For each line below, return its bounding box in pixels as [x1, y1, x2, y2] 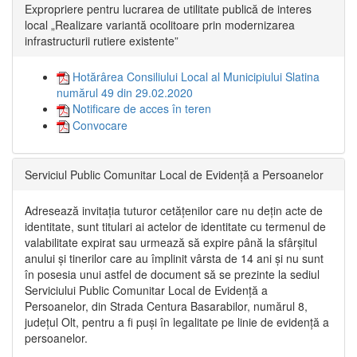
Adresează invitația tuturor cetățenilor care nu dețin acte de [25, 202, 323, 219]
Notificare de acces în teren [69, 100, 211, 117]
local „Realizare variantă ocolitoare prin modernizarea [25, 17, 295, 33]
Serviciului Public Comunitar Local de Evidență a [25, 282, 268, 299]
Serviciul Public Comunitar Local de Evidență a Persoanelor [25, 167, 324, 183]
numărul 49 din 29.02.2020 [57, 84, 193, 101]
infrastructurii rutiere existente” [25, 33, 178, 49]
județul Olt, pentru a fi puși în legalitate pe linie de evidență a [25, 314, 329, 331]
